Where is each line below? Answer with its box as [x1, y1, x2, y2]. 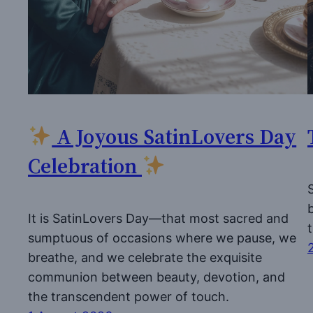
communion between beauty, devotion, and [28, 269, 285, 284]
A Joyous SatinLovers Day [52, 122, 297, 152]
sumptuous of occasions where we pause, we [28, 230, 296, 245]
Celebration [28, 152, 142, 181]
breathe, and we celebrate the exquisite [28, 249, 262, 265]
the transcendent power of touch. [28, 289, 229, 304]
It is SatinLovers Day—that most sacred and [28, 210, 289, 226]
